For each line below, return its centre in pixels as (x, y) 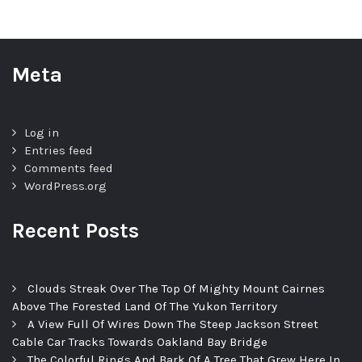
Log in (42, 133)
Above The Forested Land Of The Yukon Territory (145, 307)
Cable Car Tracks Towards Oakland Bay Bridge (140, 342)
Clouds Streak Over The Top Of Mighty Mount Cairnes (176, 289)
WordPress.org (65, 186)
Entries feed (59, 151)
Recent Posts (76, 231)
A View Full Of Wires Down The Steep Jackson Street (173, 324)
